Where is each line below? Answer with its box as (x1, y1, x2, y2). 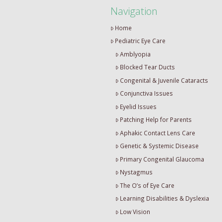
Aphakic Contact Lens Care (120, 128, 196, 137)
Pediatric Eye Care (115, 37, 166, 45)
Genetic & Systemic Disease (120, 142, 199, 150)
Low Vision (120, 207, 151, 216)
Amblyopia (120, 50, 151, 58)
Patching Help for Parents (120, 115, 192, 124)
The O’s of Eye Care (120, 181, 175, 189)
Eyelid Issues (120, 102, 157, 111)
